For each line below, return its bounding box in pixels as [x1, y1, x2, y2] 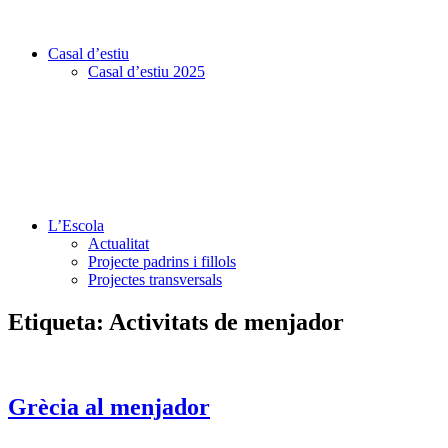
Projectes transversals [88, 271, 222, 288]
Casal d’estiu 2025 [88, 63, 205, 80]
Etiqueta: [8, 308, 109, 335]
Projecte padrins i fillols [88, 253, 236, 270]
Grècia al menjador [8, 393, 210, 420]
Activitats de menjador [109, 308, 344, 335]
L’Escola [48, 217, 104, 234]
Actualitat [88, 235, 149, 252]
